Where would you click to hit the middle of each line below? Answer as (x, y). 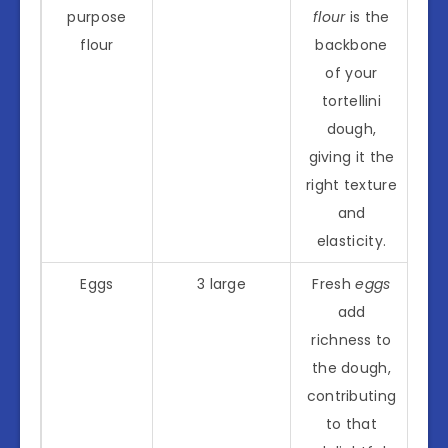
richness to (351, 339)
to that (351, 423)
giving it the (351, 156)
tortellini (351, 100)
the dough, (351, 367)
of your (351, 72)
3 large (221, 283)
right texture (351, 184)
